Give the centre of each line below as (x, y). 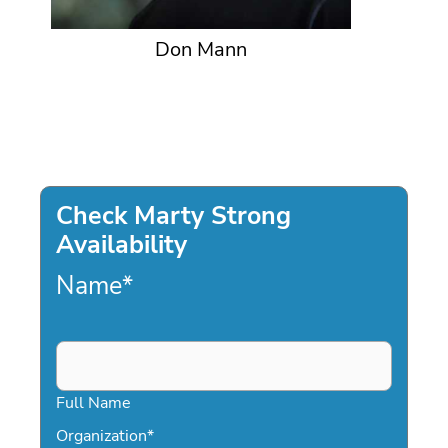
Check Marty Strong (173, 215)
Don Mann (201, 50)
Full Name (93, 403)
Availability (121, 244)
